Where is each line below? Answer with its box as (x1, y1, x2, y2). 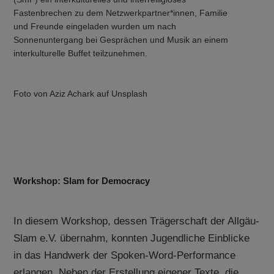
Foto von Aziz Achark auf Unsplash (13, 89, 148, 99)
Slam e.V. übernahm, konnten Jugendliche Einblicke (13, 232, 250, 245)
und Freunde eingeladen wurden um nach (13, 22, 177, 32)
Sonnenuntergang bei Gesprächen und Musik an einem (13, 35, 229, 45)
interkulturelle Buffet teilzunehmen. (13, 49, 148, 59)
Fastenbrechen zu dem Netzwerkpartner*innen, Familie (13, 9, 228, 18)
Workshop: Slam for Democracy (13, 176, 150, 187)
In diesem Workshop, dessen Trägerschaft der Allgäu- (13, 215, 260, 228)
